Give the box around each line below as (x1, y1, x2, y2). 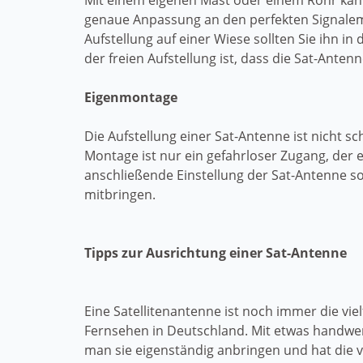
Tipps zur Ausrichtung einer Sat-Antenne (84, 244, 347, 262)
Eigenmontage (84, 88, 177, 106)
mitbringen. (84, 186, 156, 203)
